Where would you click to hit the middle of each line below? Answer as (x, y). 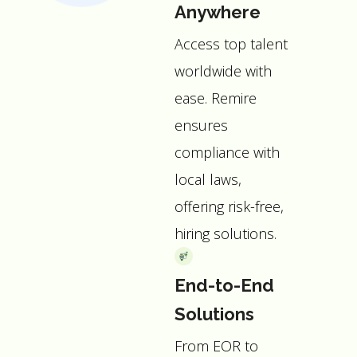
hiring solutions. (226, 234)
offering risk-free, (229, 207)
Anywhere (218, 12)
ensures (202, 126)
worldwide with (224, 71)
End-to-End (225, 285)
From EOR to (217, 345)
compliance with (228, 153)
